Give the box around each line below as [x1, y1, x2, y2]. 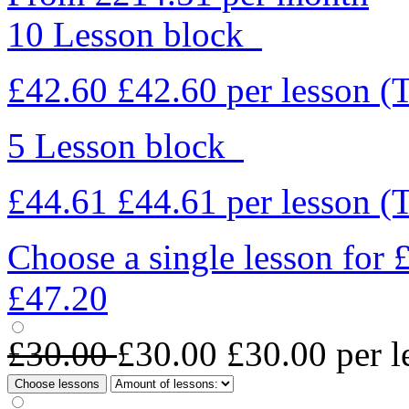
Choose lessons [15, 376, 100, 391]
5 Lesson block [7, 125, 244, 165]
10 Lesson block [7, 14, 262, 54]
